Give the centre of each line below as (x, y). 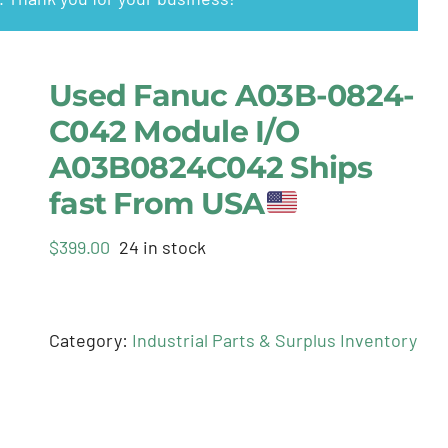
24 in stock (163, 247)
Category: (91, 340)
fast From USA (157, 204)
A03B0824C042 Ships (211, 168)
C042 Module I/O (174, 132)
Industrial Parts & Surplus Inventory (275, 340)
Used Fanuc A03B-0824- (232, 96)
